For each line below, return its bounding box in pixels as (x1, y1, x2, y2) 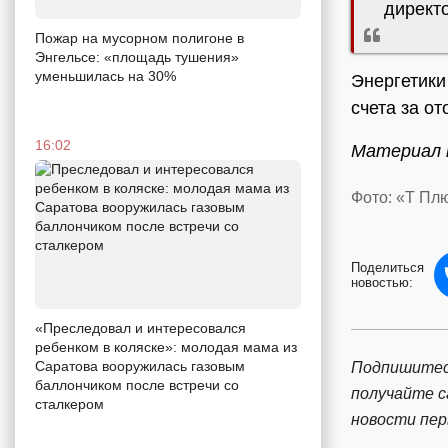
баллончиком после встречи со (35, 377, 239, 394)
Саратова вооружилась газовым (35, 358, 245, 375)
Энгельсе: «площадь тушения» (35, 48, 239, 65)
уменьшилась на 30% (35, 67, 176, 84)
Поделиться (351, 260, 424, 276)
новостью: (351, 275, 413, 291)
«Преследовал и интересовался (35, 320, 246, 337)
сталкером (35, 396, 104, 413)
